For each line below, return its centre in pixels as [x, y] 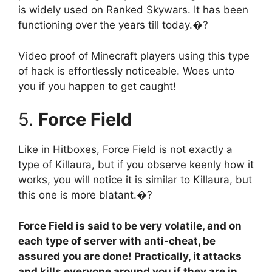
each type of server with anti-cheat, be [117, 241]
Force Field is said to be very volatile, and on [130, 226]
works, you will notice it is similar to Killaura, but [135, 180]
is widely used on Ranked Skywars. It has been [133, 10]
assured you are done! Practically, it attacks [130, 256]
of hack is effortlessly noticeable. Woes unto [126, 71]
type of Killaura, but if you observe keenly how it [136, 165]
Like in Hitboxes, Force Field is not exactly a [125, 150]
